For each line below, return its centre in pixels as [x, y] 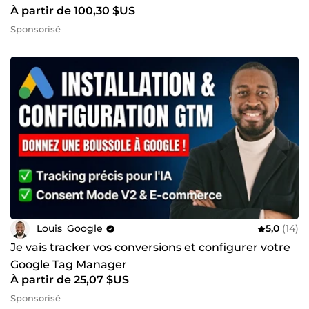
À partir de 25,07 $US [70, 279]
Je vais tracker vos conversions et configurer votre [150, 247]
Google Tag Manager [69, 264]
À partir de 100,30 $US [73, 11]
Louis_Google [70, 228]
